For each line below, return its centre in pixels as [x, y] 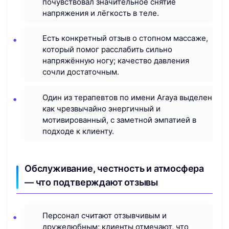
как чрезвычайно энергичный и [101, 108]
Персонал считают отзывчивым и [105, 215]
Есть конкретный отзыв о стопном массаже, [125, 38]
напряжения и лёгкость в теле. [101, 13]
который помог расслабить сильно [107, 50]
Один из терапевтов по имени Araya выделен [127, 97]
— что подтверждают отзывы [91, 182]
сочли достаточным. [81, 72]
